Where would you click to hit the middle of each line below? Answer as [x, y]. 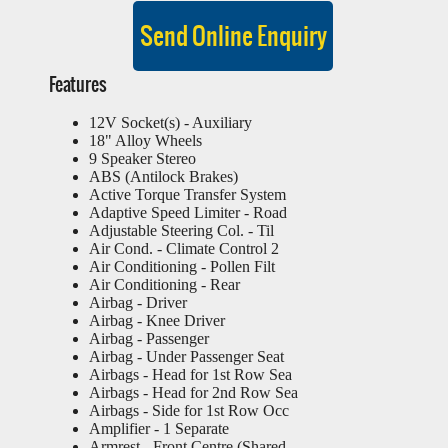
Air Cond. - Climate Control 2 [184, 248]
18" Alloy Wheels [145, 140]
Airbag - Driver [138, 302]
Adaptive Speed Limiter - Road [188, 212]
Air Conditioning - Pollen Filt [182, 266]
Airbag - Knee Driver [157, 320]
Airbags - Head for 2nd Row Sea [193, 392]
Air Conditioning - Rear [164, 284]
